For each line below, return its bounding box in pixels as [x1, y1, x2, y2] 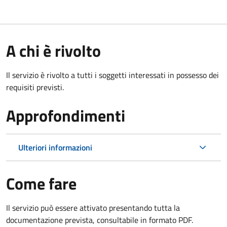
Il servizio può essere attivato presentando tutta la [6, 201, 180, 214]
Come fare [6, 171, 77, 196]
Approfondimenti [6, 103, 125, 128]
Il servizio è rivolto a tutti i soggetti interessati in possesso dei [6, 68, 219, 81]
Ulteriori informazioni [18, 141, 92, 154]
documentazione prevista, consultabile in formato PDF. [6, 213, 193, 226]
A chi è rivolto [6, 38, 101, 63]
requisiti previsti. [6, 81, 64, 93]
